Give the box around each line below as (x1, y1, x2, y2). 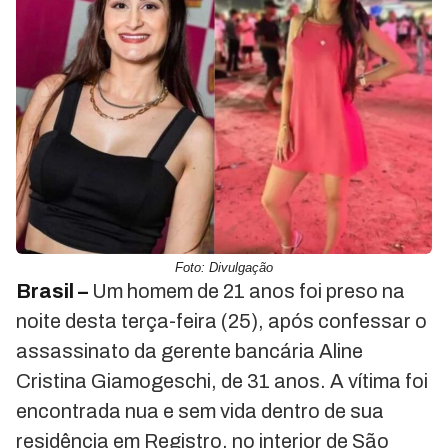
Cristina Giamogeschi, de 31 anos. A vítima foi (16, 370, 428, 393)
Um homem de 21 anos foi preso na (92, 280, 405, 303)
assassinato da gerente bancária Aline (16, 340, 363, 363)
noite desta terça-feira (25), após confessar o (16, 310, 427, 333)
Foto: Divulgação (175, 260, 273, 276)
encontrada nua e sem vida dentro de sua (16, 400, 384, 423)
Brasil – (16, 280, 92, 303)
